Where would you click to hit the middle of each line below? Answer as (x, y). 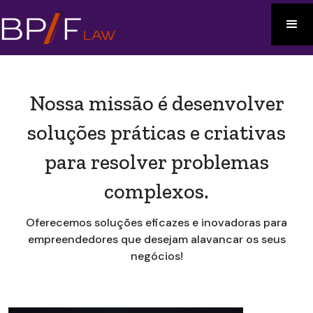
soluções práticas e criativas (156, 133)
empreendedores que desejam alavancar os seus (156, 240)
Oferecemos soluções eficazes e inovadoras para (156, 223)
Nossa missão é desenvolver (156, 104)
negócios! (156, 256)
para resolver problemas (156, 162)
